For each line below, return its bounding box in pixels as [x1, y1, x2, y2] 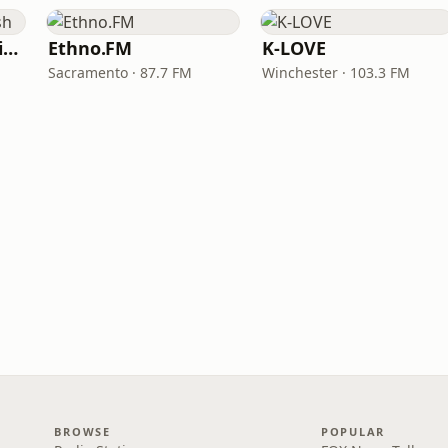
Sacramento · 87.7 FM [48, 63, 192, 82]
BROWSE [54, 424, 111, 439]
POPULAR [320, 424, 386, 439]
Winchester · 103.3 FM [262, 63, 410, 82]
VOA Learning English [3, 36, 19, 60]
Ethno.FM [48, 36, 133, 60]
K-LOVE [262, 36, 326, 60]
